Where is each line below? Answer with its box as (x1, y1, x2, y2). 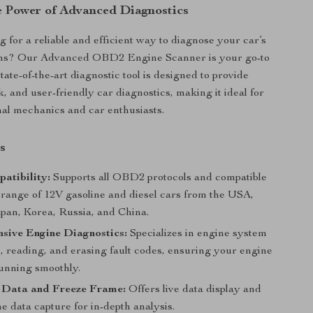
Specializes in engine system (127, 228, 268, 240)
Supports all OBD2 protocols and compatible (50, 173, 268, 184)
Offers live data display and (126, 284, 262, 296)
